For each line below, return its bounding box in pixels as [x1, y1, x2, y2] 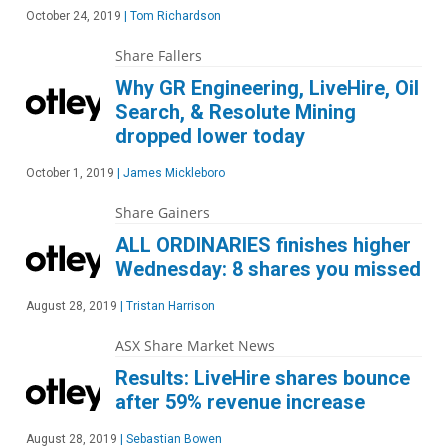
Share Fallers [115, 46, 202, 65]
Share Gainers [115, 203, 210, 222]
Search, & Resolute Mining [115, 100, 356, 124]
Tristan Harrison [123, 299, 215, 313]
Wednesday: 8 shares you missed [115, 257, 421, 281]
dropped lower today [115, 124, 305, 148]
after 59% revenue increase [115, 390, 365, 414]
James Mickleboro [120, 166, 225, 180]
